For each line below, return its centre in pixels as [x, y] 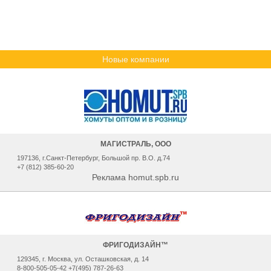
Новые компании [135, 59]
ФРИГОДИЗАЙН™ [135, 245]
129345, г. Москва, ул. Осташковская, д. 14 [83, 259]
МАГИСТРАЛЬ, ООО [135, 144]
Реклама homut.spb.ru [135, 177]
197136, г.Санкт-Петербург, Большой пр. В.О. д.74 [94, 158]
